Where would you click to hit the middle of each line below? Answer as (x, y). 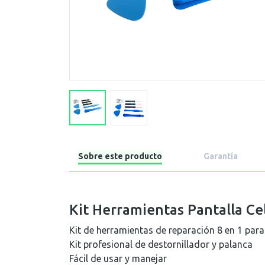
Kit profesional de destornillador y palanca (161, 244)
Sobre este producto (120, 156)
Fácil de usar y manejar (118, 258)
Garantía (221, 156)
